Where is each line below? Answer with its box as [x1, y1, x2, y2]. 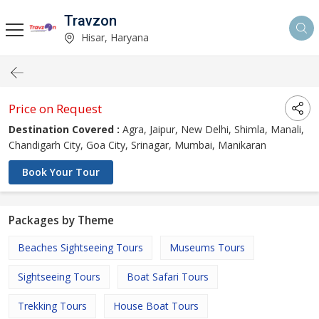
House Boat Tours [113, 299, 199, 313]
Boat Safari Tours [127, 270, 209, 283]
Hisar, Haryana [78, 30, 149, 44]
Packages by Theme [9, 213, 114, 228]
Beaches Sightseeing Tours [18, 241, 143, 254]
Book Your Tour [22, 165, 100, 179]
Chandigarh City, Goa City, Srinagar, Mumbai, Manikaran [9, 138, 266, 152]
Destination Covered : [9, 122, 120, 136]
